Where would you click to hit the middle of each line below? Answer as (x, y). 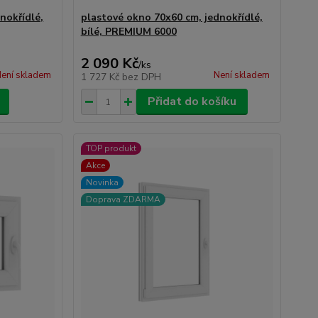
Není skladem (241, 75)
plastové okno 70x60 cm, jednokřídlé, (171, 17)
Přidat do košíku (192, 102)
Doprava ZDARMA (123, 199)
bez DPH (141, 77)
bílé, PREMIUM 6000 (128, 32)
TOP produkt (111, 148)
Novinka (102, 182)
